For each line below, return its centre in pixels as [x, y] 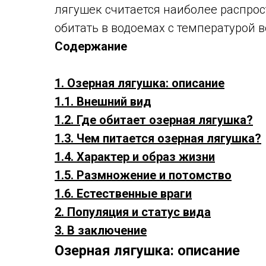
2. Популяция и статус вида [133, 212]
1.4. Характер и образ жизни [135, 156]
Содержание [91, 46]
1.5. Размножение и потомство [143, 175]
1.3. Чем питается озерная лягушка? [158, 138]
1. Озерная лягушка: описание [140, 83]
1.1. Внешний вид [103, 101]
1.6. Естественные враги [123, 193]
